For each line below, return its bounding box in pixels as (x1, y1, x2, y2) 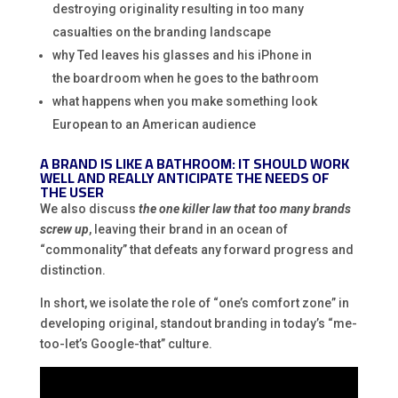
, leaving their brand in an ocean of (88, 221, 288, 236)
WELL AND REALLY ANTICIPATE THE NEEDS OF (39, 163, 330, 191)
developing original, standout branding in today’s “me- (39, 315, 357, 330)
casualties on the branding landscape (52, 24, 271, 39)
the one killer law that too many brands (138, 201, 351, 216)
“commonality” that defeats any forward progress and (39, 242, 354, 257)
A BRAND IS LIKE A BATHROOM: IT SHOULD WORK (39, 149, 349, 177)
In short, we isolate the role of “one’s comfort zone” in (39, 295, 349, 310)
